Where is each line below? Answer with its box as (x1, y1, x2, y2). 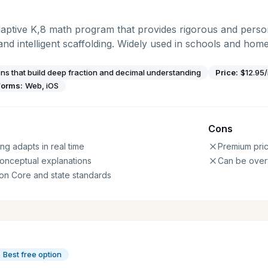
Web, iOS (25, 81, 59, 90)
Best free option (3, 249, 62, 259)
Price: (215, 67, 238, 77)
